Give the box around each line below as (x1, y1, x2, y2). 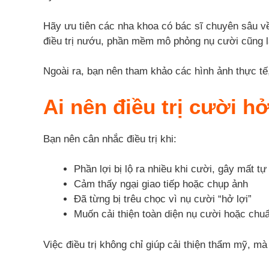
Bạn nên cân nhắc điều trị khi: (43, 133, 177, 145)
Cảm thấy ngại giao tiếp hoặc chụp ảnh (74, 178, 248, 190)
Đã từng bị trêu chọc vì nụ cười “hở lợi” (74, 193, 252, 205)
